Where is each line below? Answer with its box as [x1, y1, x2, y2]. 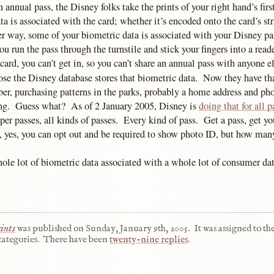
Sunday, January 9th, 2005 [85, 222, 188, 235]
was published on [15, 222, 86, 235]
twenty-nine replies [109, 233, 188, 246]
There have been [43, 233, 109, 246]
